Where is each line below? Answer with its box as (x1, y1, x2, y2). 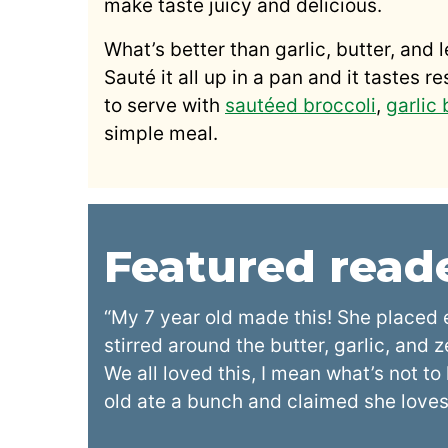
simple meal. (104, 121, 218, 145)
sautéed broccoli (225, 93, 376, 117)
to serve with (104, 93, 225, 117)
